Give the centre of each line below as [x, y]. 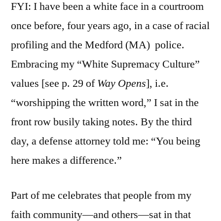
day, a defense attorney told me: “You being [106, 141]
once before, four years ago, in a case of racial [110, 25]
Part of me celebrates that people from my [101, 195]
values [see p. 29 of [54, 83]
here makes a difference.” [66, 160]
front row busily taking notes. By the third [101, 122]
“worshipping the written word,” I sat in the [105, 102]
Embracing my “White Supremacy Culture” [105, 64]
